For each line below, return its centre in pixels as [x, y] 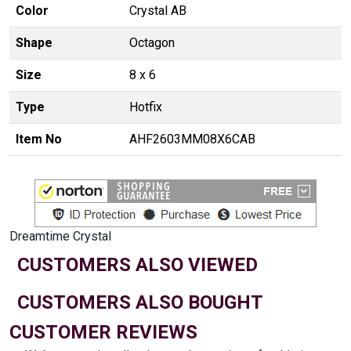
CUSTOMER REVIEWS [103, 332]
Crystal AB [158, 10]
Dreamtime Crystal [60, 236]
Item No [39, 139]
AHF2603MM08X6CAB [192, 139]
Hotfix [146, 107]
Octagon [152, 42]
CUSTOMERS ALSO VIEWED [138, 264]
